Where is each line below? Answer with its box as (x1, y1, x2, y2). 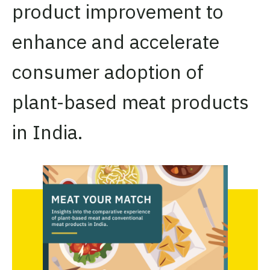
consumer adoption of (12, 58, 204, 84)
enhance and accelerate (12, 28, 219, 54)
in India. (12, 119, 83, 145)
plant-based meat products (12, 89, 249, 115)
